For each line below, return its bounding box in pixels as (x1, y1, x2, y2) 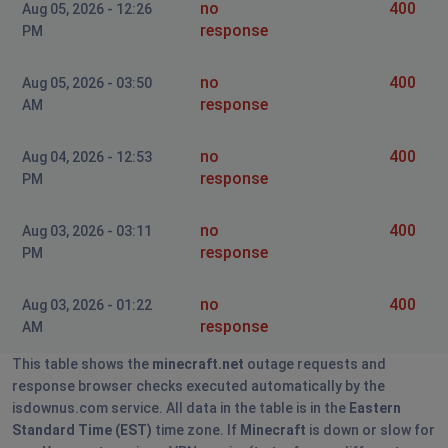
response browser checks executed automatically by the (12, 377, 385, 394)
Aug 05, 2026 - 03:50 (22, 74, 152, 91)
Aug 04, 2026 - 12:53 (22, 148, 152, 165)
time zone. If (152, 421, 240, 438)
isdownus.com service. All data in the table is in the (12, 399, 349, 416)
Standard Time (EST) (12, 421, 152, 438)
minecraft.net (152, 355, 244, 372)
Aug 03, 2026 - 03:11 (22, 222, 152, 239)
